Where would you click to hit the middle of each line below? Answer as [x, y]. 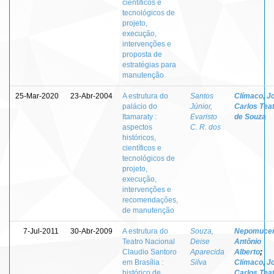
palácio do [140, 106]
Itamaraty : [139, 117]
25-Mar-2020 [37, 96]
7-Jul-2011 [41, 231]
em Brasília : [143, 262]
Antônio [248, 241]
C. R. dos [206, 127]
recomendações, [150, 200]
